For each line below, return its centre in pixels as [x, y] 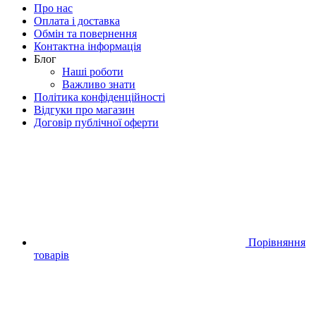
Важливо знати [99, 84]
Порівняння [277, 242]
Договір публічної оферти [96, 122]
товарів [51, 255]
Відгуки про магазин [84, 109]
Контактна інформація [87, 46]
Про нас [53, 8]
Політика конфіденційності [99, 97]
